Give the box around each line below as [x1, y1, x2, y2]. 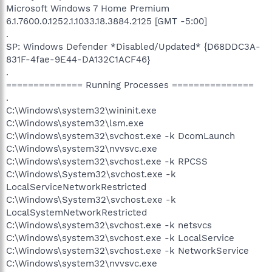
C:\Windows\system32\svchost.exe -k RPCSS [6, 155, 208, 167]
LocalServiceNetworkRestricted [6, 181, 146, 192]
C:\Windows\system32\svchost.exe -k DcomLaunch [6, 130, 235, 141]
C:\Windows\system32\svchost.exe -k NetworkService [6, 245, 249, 256]
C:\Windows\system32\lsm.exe [6, 117, 144, 129]
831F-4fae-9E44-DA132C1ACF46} [6, 53, 150, 65]
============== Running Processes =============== [6, 79, 254, 90]
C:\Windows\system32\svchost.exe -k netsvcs [6, 219, 212, 231]
